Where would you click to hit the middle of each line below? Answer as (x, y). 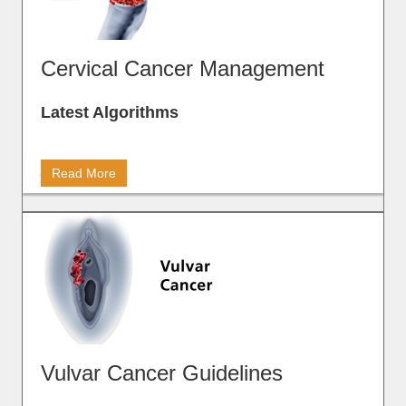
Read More (84, 174)
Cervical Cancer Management (183, 69)
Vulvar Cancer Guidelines (162, 373)
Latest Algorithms (110, 113)
